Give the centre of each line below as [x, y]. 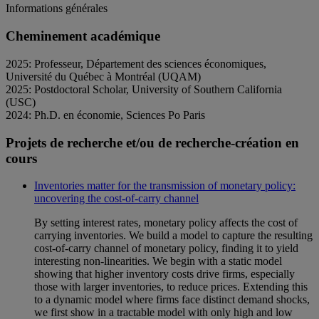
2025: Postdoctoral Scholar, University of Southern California [144, 89]
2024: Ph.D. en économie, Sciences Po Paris [105, 115]
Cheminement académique [83, 36]
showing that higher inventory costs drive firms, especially [164, 274]
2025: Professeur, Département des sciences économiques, [136, 63]
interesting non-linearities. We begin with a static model [158, 261]
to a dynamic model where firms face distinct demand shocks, [172, 300]
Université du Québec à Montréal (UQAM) [103, 76]
